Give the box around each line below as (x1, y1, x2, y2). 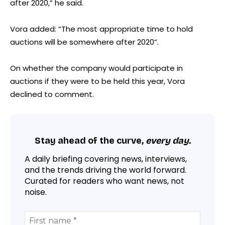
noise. (25, 186, 47, 198)
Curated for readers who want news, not (25, 175, 184, 187)
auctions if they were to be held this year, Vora (10, 75, 185, 86)
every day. (145, 135, 191, 147)
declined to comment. (10, 88, 94, 99)
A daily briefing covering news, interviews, (25, 153, 187, 165)
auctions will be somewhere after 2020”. (10, 36, 159, 47)
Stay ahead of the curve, (34, 135, 146, 147)
